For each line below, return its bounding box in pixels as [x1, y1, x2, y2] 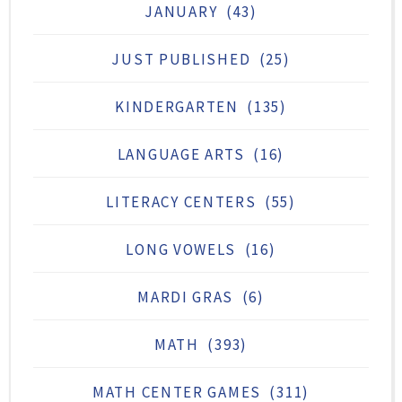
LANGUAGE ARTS [117, 144, 245, 164]
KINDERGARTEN [115, 96, 239, 117]
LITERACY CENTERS [106, 191, 257, 212]
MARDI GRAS [137, 286, 234, 307]
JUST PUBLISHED [111, 48, 251, 69]
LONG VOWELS [126, 239, 237, 259]
